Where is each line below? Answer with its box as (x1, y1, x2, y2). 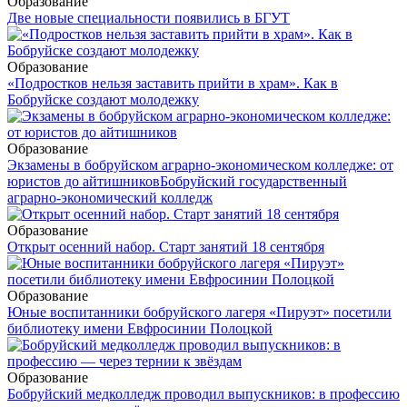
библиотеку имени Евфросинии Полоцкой (7, 321, 273, 337)
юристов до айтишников (7, 174, 160, 190)
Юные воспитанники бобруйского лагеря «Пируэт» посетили (7, 304, 392, 321)
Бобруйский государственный (160, 174, 347, 190)
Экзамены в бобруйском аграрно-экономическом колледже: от (7, 157, 393, 174)
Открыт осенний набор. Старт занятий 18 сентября (7, 239, 324, 255)
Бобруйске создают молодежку (7, 92, 199, 108)
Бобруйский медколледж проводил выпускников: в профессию (7, 386, 400, 402)
